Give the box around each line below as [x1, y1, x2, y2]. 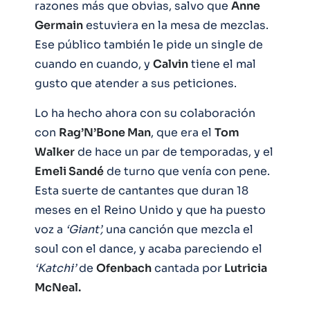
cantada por [152, 260, 222, 275]
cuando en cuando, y [35, 56, 153, 71]
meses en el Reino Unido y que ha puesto [35, 202, 266, 217]
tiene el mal [188, 56, 256, 71]
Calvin [153, 56, 188, 71]
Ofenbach [96, 260, 152, 275]
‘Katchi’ [35, 260, 76, 275]
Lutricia [222, 260, 267, 275]
